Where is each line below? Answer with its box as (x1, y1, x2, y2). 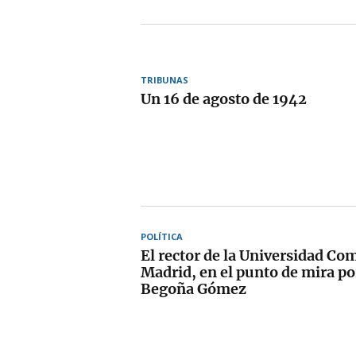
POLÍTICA (141, 230, 183, 242)
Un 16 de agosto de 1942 (141, 89, 307, 108)
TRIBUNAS (141, 73, 188, 86)
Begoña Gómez (141, 279, 246, 298)
